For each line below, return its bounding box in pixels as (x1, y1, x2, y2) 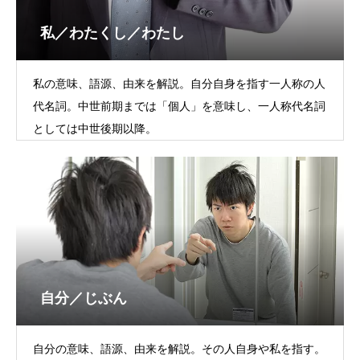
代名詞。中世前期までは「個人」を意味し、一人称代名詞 (33, 100, 325, 112)
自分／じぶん (40, 290, 127, 306)
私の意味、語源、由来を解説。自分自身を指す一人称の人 (33, 77, 325, 90)
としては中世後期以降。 (33, 122, 157, 135)
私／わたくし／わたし (40, 25, 185, 41)
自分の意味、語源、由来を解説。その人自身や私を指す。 (33, 342, 325, 355)
